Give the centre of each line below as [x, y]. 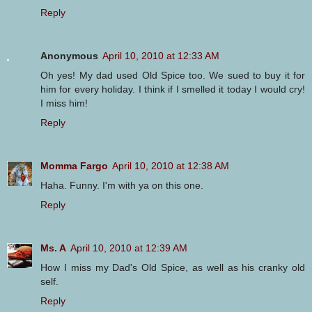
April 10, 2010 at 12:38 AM [171, 165]
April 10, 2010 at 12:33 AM [161, 55]
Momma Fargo [74, 165]
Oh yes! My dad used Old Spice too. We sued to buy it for [173, 75]
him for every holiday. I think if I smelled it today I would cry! [173, 89]
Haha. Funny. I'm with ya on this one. [122, 185]
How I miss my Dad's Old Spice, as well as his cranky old [173, 267]
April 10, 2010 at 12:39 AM [129, 248]
